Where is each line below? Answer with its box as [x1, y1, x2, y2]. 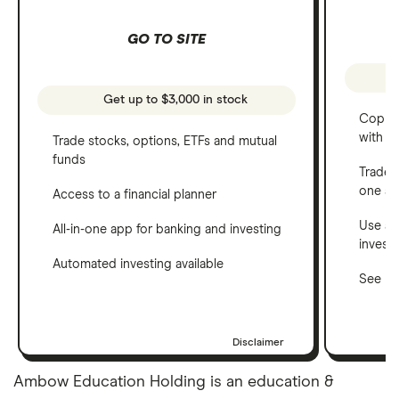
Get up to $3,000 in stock [100, 94, 248, 107]
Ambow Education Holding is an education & [13, 373, 334, 390]
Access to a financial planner [53, 188, 216, 201]
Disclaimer [232, 337, 284, 348]
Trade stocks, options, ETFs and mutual [53, 134, 277, 148]
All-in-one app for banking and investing [53, 223, 281, 236]
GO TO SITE [127, 31, 207, 46]
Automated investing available [53, 257, 224, 271]
